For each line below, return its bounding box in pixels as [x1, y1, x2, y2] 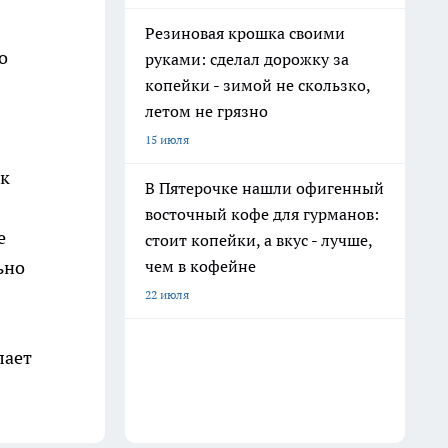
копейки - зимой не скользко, [145, 75, 371, 95]
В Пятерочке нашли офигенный [145, 178, 384, 198]
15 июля [145, 132, 189, 147]
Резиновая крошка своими [145, 23, 345, 43]
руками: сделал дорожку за [145, 49, 349, 69]
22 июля [145, 287, 189, 302]
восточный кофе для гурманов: [145, 204, 379, 224]
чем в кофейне [145, 256, 256, 276]
